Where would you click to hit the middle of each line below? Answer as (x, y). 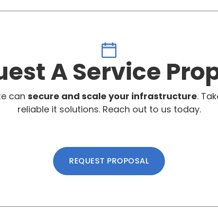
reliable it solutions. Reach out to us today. (109, 109)
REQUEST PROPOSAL (109, 161)
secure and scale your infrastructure (112, 96)
